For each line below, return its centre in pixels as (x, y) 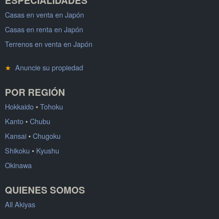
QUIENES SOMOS (45, 189)
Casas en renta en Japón (44, 29)
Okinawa (18, 165)
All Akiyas (20, 204)
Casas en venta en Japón (44, 14)
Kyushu (48, 150)
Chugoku (47, 135)
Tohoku (52, 106)
